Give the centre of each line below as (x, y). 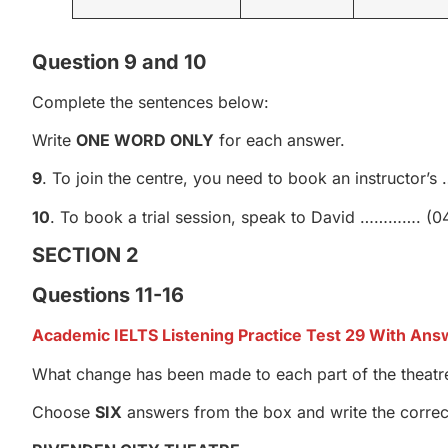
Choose (63, 411)
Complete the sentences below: (150, 101)
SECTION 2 (85, 255)
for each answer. (279, 139)
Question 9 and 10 (119, 61)
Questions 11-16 (108, 295)
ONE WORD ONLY (145, 139)
